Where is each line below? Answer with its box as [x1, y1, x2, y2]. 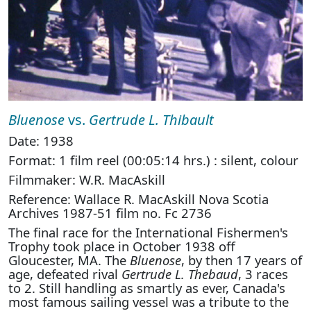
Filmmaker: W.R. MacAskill [8, 171, 165, 188]
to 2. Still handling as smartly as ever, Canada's [8, 279, 285, 296]
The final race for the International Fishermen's [8, 224, 288, 241]
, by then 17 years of [181, 251, 302, 269]
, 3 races [238, 265, 288, 283]
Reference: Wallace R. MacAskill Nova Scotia [8, 190, 269, 208]
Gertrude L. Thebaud [121, 265, 238, 283]
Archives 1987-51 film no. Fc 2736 [8, 204, 212, 221]
